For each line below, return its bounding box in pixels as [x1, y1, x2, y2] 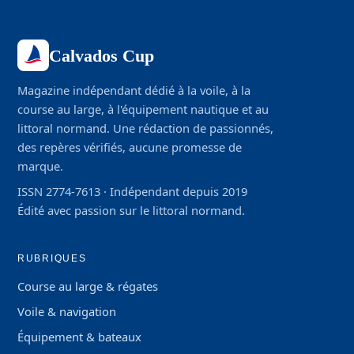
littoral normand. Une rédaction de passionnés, [17, 120, 273, 136]
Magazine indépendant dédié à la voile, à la [17, 82, 250, 98]
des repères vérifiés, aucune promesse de [17, 139, 242, 155]
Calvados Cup [49, 45, 154, 66]
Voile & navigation [17, 303, 116, 319]
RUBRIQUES [17, 253, 87, 264]
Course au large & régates [17, 278, 158, 294]
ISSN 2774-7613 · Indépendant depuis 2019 [17, 183, 247, 199]
